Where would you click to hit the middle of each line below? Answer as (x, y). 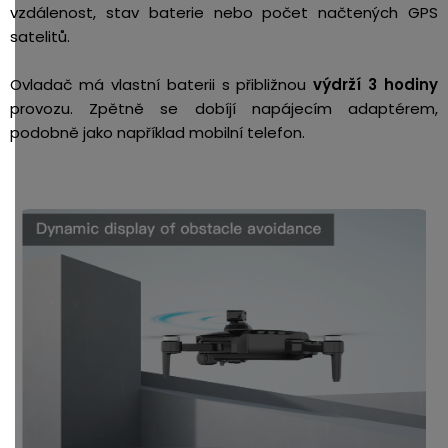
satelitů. (40, 36)
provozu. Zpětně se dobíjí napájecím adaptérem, (224, 108)
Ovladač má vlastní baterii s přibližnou (162, 84)
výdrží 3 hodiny (375, 84)
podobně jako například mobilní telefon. (157, 132)
